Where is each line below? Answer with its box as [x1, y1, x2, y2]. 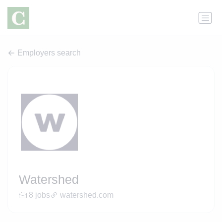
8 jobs [28, 191, 50, 200]
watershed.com [59, 191, 113, 200]
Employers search [17, 49, 81, 57]
